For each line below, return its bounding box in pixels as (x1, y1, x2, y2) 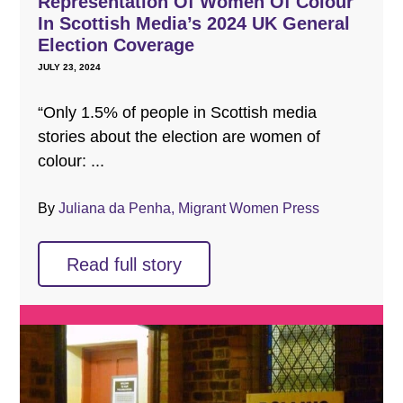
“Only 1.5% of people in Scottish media (37, 103, 317, 122)
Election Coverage (37, 35, 194, 56)
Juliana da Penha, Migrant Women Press (58, 201, 319, 217)
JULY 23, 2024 (37, 62, 101, 73)
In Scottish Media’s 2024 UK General (37, 13, 350, 34)
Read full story (66, 255, 182, 275)
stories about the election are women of (37, 128, 320, 147)
